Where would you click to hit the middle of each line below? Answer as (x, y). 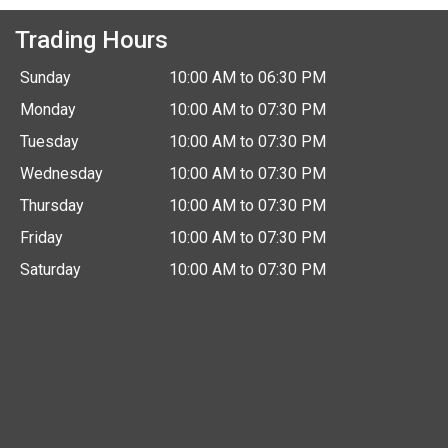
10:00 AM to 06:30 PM (247, 78)
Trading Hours (91, 40)
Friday (41, 238)
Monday (47, 110)
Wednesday (61, 174)
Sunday (45, 78)
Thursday (51, 206)
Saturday (50, 270)
